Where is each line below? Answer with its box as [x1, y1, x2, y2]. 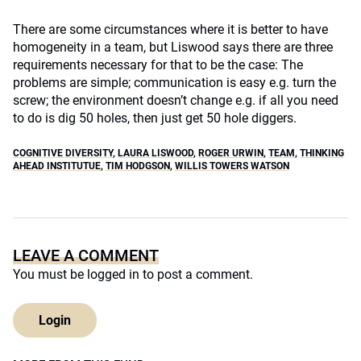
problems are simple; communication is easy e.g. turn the [13, 75, 336, 90]
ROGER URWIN [198, 147, 263, 159]
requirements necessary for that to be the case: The [13, 57, 303, 73]
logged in [87, 267, 139, 282]
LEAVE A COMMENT [13, 246, 159, 265]
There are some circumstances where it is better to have [13, 22, 328, 37]
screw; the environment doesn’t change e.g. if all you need [13, 93, 338, 108]
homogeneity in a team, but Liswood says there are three [13, 39, 333, 55]
